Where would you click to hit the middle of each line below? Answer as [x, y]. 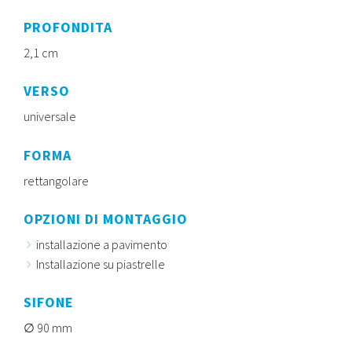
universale [50, 117]
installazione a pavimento [102, 244]
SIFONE [49, 302]
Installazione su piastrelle [101, 264]
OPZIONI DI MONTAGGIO [106, 218]
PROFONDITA [68, 27]
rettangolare [56, 180]
